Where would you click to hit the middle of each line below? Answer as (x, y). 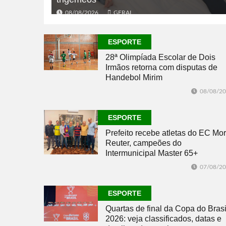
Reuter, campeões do (144, 143)
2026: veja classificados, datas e (163, 218)
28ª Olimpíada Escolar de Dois (160, 57)
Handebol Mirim (134, 77)
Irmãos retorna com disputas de (161, 67)
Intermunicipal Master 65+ (152, 153)
